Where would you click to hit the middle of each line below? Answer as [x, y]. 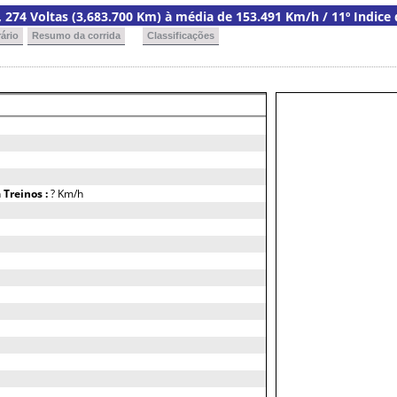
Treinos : [27, 194]
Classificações [181, 35]
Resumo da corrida [76, 35]
